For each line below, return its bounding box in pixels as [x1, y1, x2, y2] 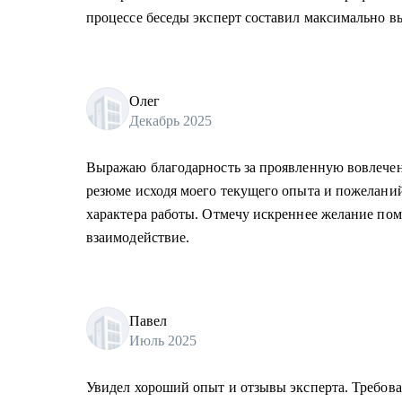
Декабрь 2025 [129, 112, 212, 128]
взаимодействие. [86, 230, 190, 245]
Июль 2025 [129, 332, 197, 348]
